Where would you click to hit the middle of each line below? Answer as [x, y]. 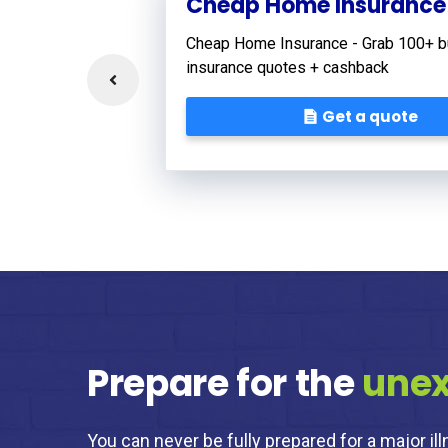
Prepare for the [225, 383]
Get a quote [370, 116]
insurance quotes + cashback [287, 67]
